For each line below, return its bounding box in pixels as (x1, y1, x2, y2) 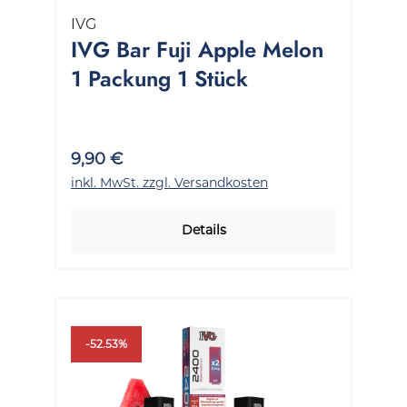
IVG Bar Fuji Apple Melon (71, 34, 323, 65)
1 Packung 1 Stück (71, 63, 248, 94)
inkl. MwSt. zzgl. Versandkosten (71, 174, 268, 191)
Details (181, 221, 226, 238)
